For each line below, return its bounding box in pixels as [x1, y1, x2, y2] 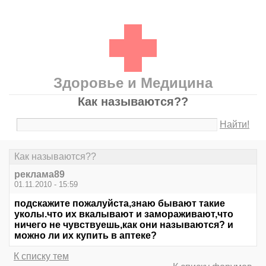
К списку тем [14, 251, 69, 262]
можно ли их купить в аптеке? [14, 230, 157, 241]
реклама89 [14, 169, 65, 180]
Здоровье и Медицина [53, 75, 213, 91]
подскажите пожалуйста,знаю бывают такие [14, 198, 225, 209]
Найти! [220, 119, 250, 129]
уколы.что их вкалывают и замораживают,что [14, 209, 233, 220]
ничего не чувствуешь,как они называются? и [14, 220, 233, 230]
